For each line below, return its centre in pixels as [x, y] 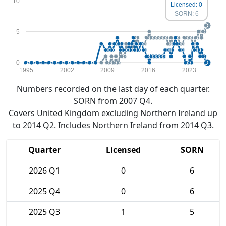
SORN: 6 [186, 13]
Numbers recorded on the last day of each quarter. [113, 89]
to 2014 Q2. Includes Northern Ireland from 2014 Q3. [113, 125]
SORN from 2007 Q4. [113, 101]
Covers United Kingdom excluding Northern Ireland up [113, 113]
